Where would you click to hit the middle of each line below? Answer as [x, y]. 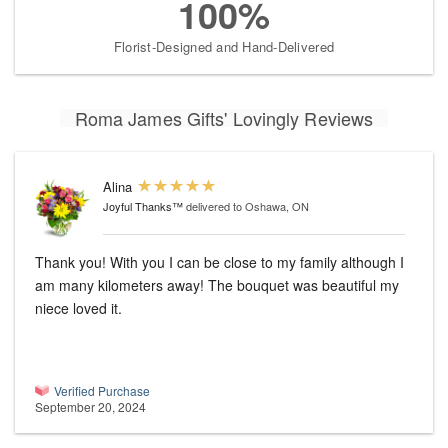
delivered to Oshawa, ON [247, 206]
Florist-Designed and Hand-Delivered [224, 47]
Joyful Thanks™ [143, 206]
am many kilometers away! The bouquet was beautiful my [217, 285]
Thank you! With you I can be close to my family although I [219, 262]
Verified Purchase [102, 391]
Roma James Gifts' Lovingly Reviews [224, 118]
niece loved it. [78, 308]
